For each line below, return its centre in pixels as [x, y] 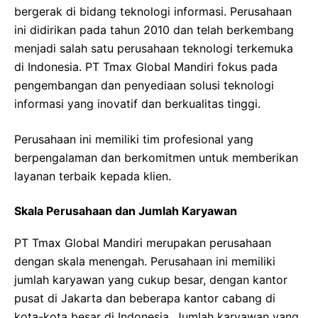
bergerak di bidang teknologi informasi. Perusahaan [153, 11]
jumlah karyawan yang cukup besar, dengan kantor [151, 279]
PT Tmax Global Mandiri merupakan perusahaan [143, 242]
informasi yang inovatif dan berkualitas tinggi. [137, 103]
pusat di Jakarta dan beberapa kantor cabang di [145, 298]
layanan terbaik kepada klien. [93, 176]
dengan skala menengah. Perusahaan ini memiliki [145, 261]
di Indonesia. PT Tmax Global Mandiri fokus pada [146, 66]
